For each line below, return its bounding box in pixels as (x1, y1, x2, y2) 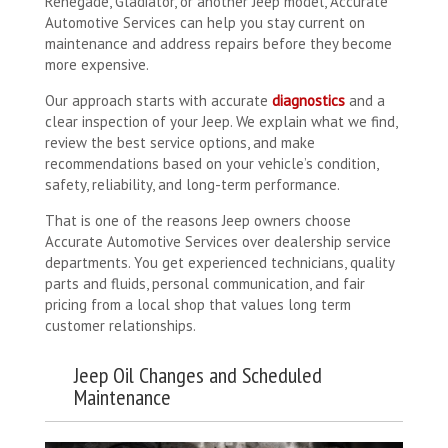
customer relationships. (45, 316, 196, 336)
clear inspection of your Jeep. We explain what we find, (45, 112, 397, 132)
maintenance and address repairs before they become (45, 34, 392, 54)
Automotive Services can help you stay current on (45, 13, 365, 33)
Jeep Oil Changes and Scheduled (74, 361, 322, 390)
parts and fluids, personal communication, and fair (45, 274, 365, 294)
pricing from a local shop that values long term (45, 295, 351, 315)
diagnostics (272, 91, 345, 111)
